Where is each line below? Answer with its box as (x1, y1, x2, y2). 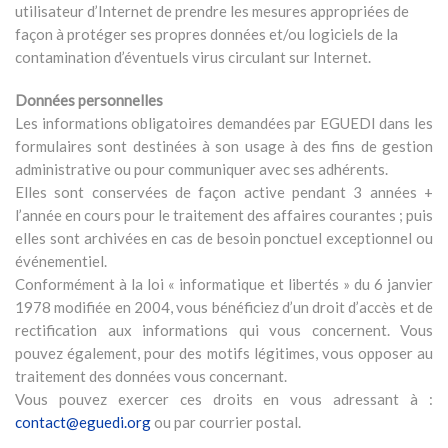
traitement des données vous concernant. (15, 366, 287, 385)
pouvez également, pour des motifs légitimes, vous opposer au (15, 343, 433, 362)
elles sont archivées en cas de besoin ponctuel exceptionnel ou (15, 228, 433, 247)
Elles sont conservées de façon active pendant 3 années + (15, 182, 433, 201)
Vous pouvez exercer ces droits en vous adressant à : (15, 389, 433, 408)
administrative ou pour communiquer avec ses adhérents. (15, 159, 388, 178)
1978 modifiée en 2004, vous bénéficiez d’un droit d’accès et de (15, 297, 433, 316)
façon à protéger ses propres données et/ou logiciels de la (15, 24, 398, 43)
